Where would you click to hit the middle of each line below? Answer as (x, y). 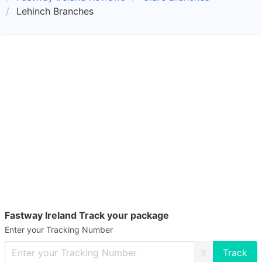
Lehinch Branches (55, 11)
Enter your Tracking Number (59, 230)
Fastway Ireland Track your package (87, 215)
